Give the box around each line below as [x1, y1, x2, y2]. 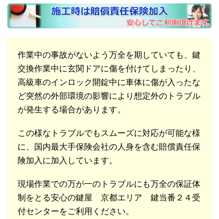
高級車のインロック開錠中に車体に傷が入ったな [18, 78, 200, 88]
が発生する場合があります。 [18, 105, 126, 115]
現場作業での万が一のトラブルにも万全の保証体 [18, 179, 200, 189]
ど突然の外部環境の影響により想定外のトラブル [18, 91, 200, 101]
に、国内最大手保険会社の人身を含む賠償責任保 [18, 142, 200, 152]
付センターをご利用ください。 [18, 207, 134, 217]
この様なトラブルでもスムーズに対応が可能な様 [18, 129, 200, 138]
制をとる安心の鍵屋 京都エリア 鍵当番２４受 [18, 193, 200, 203]
